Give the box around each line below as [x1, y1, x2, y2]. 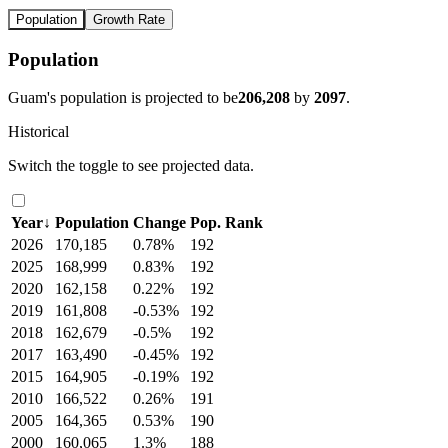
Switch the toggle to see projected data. [8, 157, 254, 175]
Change [133, 214, 186, 232]
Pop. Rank [190, 214, 263, 232]
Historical [8, 123, 69, 141]
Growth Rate [93, 11, 165, 27]
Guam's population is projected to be [8, 89, 238, 107]
